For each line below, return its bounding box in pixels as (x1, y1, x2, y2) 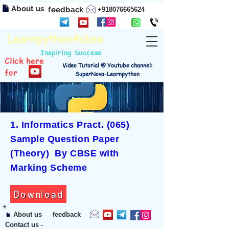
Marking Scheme (10, 163, 87, 173)
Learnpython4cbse (7, 31, 103, 46)
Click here (5, 56, 44, 66)
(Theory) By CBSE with (10, 148, 119, 158)
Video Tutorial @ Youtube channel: (62, 61, 152, 69)
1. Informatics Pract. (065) (10, 120, 130, 130)
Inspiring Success (40, 48, 102, 57)
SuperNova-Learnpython (75, 70, 140, 78)
